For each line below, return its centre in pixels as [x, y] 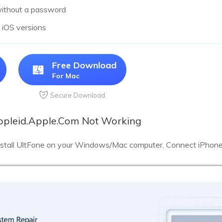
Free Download [84, 65]
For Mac [66, 76]
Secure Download [78, 95]
